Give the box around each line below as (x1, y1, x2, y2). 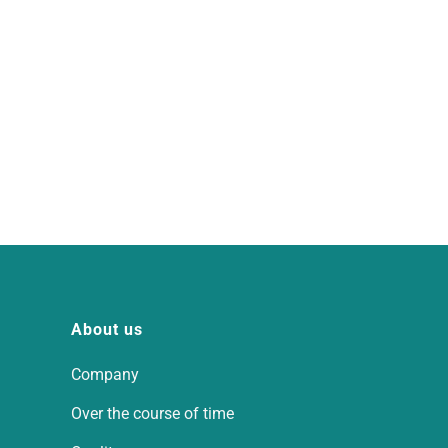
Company (71, 365, 139, 384)
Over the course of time (71, 404, 234, 423)
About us (71, 320, 143, 339)
